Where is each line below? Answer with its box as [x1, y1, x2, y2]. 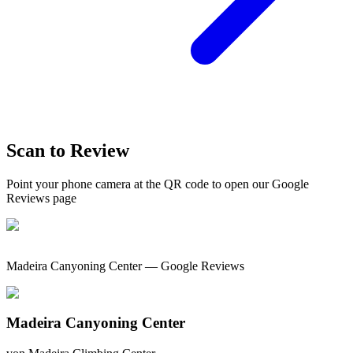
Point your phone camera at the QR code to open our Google [6, 176, 309, 191]
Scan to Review [6, 139, 129, 161]
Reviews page [6, 191, 76, 205]
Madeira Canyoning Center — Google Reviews [6, 258, 244, 273]
